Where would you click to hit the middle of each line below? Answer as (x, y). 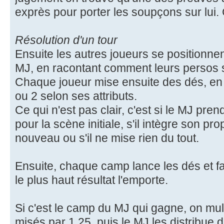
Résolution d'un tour (66, 40)
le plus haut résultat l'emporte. (91, 180)
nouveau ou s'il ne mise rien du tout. (107, 138)
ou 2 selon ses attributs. (76, 96)
